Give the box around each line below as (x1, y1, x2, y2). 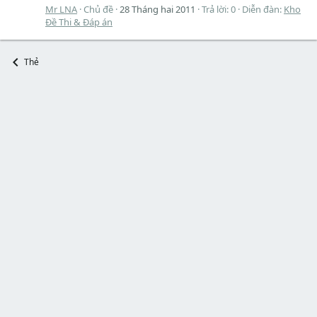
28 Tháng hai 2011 (120, 2, 195, 16)
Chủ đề (83, 2, 113, 16)
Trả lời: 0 (202, 2, 236, 16)
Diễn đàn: (242, 2, 284, 16)
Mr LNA (45, 2, 77, 16)
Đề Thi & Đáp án (45, 15, 113, 28)
